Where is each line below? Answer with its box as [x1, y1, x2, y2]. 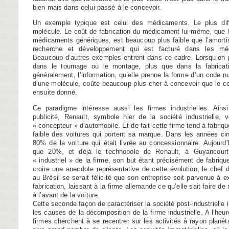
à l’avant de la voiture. [33, 191, 100, 199]
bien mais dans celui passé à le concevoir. [33, 4, 162, 12]
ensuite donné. [33, 88, 77, 97]
